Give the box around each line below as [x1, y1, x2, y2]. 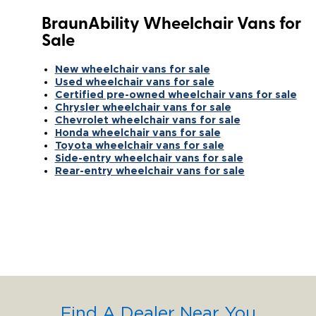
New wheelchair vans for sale [54, 63, 210, 74]
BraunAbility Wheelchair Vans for [41, 16, 301, 33]
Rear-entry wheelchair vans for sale [54, 164, 245, 176]
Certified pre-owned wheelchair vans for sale [54, 88, 297, 99]
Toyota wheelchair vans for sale [54, 139, 224, 150]
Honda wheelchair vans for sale [54, 126, 221, 138]
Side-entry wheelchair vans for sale [54, 152, 243, 163]
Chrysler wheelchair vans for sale [54, 101, 231, 112]
